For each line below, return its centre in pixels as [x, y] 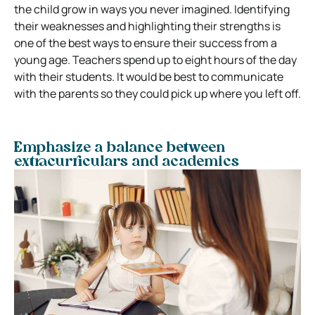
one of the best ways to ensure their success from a [146, 43]
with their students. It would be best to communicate [149, 76]
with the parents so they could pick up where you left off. [157, 93]
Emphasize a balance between [120, 148]
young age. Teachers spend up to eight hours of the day [155, 59]
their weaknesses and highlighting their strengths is [147, 26]
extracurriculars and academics [127, 162]
